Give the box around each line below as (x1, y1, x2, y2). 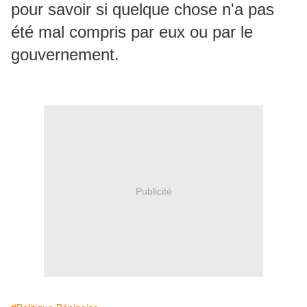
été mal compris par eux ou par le (11, 23, 253, 41)
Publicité (135, 185, 172, 197)
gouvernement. (11, 45, 119, 64)
